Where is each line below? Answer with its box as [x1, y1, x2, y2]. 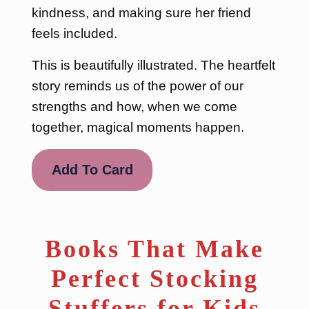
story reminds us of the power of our [31, 79, 243, 93]
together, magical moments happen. [31, 120, 244, 134]
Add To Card [51, 162, 133, 178]
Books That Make [45, 235, 264, 263]
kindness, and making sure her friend [31, 6, 251, 20]
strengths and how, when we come [31, 99, 237, 114]
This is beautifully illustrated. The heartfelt [31, 58, 275, 72]
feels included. [31, 26, 117, 41]
